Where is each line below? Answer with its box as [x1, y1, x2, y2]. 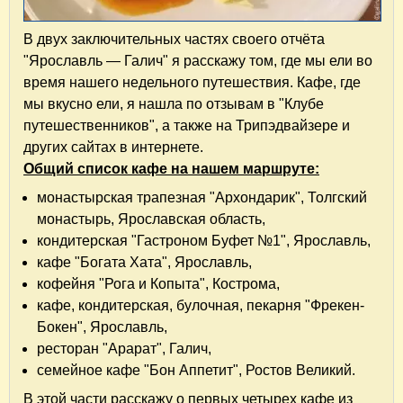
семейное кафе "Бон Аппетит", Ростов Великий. [37, 362, 355, 378]
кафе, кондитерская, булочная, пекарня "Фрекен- [37, 297, 364, 313]
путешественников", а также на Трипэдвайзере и [23, 117, 350, 133]
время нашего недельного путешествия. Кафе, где [23, 74, 361, 90]
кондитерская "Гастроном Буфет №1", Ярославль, [37, 232, 371, 248]
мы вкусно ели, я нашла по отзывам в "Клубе [23, 95, 324, 112]
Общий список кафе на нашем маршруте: [23, 160, 319, 176]
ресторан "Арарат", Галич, [37, 340, 211, 356]
